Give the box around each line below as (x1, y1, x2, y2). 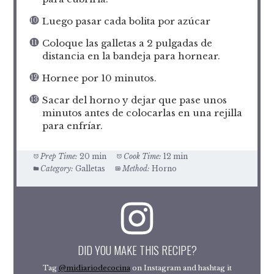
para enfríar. (42, 119, 103, 131)
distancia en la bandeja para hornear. (42, 50, 220, 62)
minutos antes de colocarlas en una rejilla (42, 106, 242, 119)
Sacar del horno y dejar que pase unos (42, 94, 227, 106)
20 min (80, 151, 107, 161)
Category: (40, 163, 74, 173)
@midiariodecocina (58, 263, 130, 272)
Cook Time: (123, 151, 161, 161)
